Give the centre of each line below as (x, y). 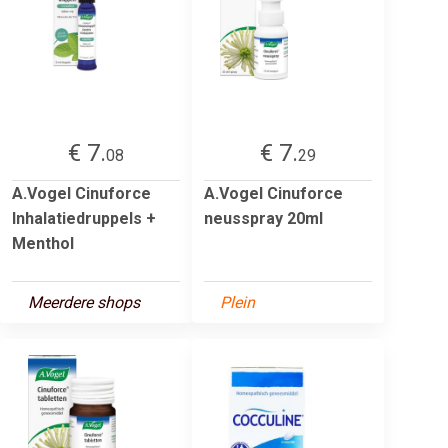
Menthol (43, 243)
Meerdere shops (84, 302)
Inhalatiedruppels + (84, 218)
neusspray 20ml (263, 218)
